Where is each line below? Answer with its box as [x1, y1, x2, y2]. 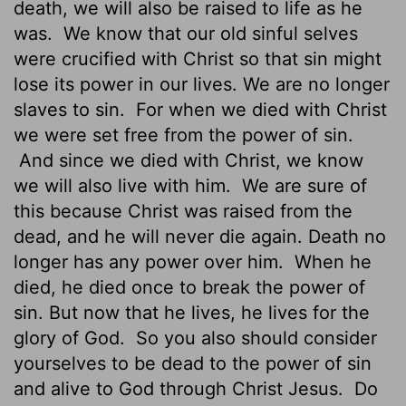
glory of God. [14, 326, 130, 349]
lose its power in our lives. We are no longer [14, 72, 390, 95]
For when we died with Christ [130, 98, 387, 121]
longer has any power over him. [14, 250, 289, 273]
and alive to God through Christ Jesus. [14, 377, 349, 400]
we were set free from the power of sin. [14, 123, 353, 146]
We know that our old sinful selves [58, 22, 358, 44]
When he [289, 250, 372, 273]
